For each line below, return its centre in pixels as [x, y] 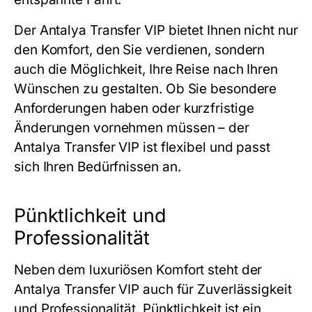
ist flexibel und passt [205, 148]
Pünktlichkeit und [90, 216]
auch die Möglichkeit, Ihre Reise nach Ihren [146, 70]
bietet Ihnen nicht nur [231, 31]
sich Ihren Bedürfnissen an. [97, 167]
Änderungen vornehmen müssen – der [132, 128]
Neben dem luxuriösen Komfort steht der [138, 270]
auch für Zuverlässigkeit [216, 290]
